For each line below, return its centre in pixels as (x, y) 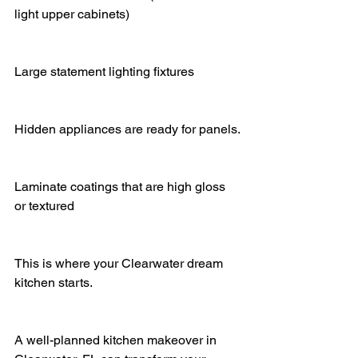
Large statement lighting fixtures (104, 71)
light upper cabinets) (72, 14)
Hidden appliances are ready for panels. (127, 129)
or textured (44, 205)
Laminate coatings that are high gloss (121, 186)
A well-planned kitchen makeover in (117, 340)
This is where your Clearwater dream (120, 263)
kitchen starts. (54, 282)
